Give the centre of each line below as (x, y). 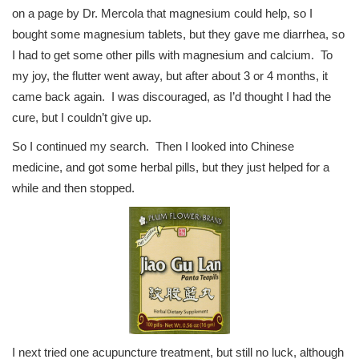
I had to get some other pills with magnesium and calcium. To (172, 55)
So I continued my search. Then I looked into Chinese (153, 147)
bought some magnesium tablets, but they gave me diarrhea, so (178, 34)
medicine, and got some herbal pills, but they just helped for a (171, 167)
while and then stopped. (73, 188)
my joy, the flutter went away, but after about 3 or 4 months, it (170, 76)
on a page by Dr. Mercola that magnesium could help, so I (162, 14)
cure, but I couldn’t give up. (82, 118)
